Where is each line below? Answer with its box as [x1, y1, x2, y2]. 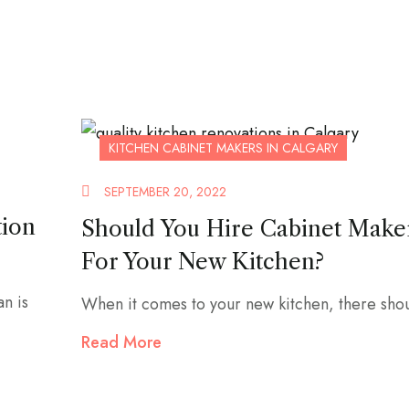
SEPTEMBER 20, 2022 [104, 182, 226, 201]
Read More [81, 330, 162, 354]
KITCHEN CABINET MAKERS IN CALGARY [109, 138, 338, 157]
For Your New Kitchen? [81, 247, 324, 275]
